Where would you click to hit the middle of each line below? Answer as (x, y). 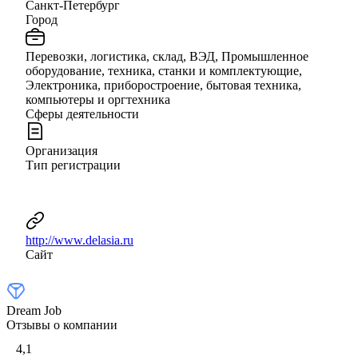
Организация (62, 150)
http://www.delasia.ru (80, 240)
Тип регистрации (73, 165)
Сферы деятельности (82, 113)
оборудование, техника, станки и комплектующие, (164, 70)
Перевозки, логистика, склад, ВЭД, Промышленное (167, 56)
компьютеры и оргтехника (98, 99)
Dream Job (34, 310)
